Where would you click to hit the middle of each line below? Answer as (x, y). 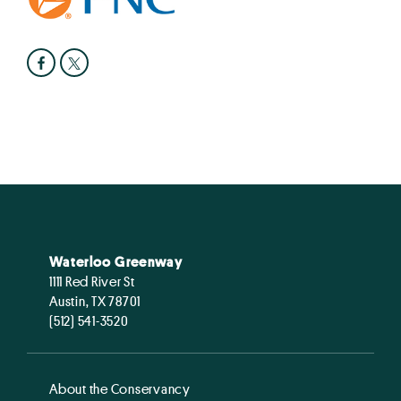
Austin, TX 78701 (95, 300)
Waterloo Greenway (116, 261)
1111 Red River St (92, 281)
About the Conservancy (120, 388)
